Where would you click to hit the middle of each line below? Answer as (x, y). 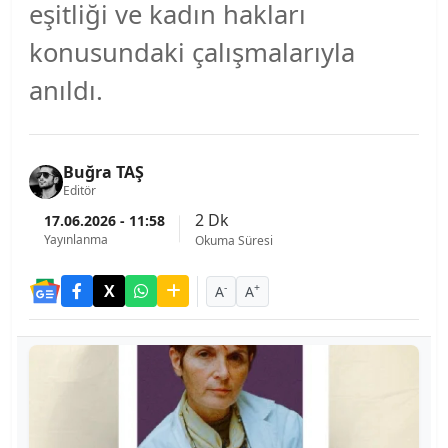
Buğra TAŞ (103, 172)
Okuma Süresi (234, 240)
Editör (79, 190)
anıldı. (66, 90)
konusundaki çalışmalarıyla (192, 52)
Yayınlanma (76, 239)
